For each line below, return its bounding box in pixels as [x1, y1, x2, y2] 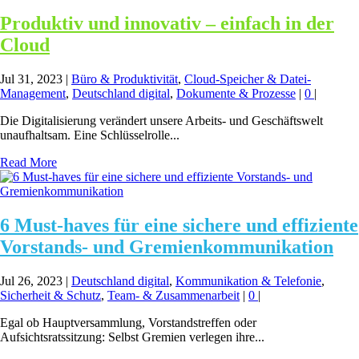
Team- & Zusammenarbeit [107, 288, 240, 302]
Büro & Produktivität [71, 71, 178, 86]
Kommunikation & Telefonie [175, 273, 321, 288]
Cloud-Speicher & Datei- [184, 71, 311, 86]
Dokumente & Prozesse [176, 86, 296, 100]
